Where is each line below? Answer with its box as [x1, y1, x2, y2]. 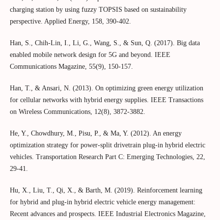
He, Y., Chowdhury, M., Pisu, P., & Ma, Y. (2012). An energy [9, 129, 182, 137]
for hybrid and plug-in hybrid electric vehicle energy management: [9, 198, 195, 206]
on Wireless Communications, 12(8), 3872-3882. [9, 108, 145, 115]
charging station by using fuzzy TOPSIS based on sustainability [9, 5, 187, 13]
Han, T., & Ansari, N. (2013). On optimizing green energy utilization [9, 84, 203, 92]
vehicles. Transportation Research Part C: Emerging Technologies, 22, [9, 153, 205, 161]
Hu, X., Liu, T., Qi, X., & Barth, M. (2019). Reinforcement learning [9, 186, 202, 194]
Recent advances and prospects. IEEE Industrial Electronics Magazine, [9, 210, 206, 218]
